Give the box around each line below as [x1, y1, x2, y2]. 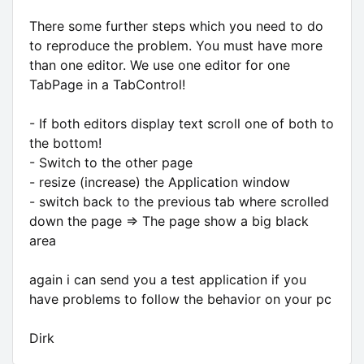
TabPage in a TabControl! [29, 76, 185, 93]
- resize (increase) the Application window [29, 173, 290, 190]
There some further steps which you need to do [29, 17, 323, 34]
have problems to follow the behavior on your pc [29, 290, 331, 307]
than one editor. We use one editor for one [29, 56, 290, 73]
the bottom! [29, 134, 102, 151]
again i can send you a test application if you [29, 271, 306, 288]
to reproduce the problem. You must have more [29, 37, 323, 54]
